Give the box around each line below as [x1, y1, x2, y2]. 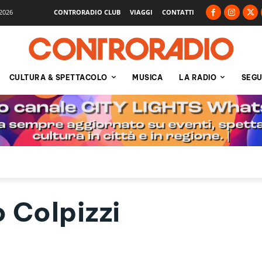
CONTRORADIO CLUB [53, 7, 120, 16]
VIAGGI [129, 7, 153, 16]
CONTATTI [161, 7, 194, 16]
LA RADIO [179, 73, 216, 82]
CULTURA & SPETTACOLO [9, 73, 108, 82]
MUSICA [132, 73, 163, 82]
